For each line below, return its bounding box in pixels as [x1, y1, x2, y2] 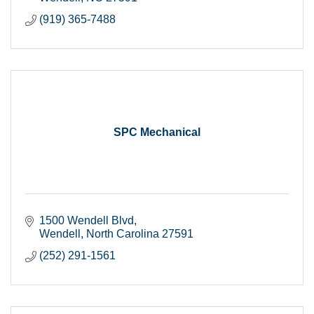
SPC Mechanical [114, 126, 200, 138]
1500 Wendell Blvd [39, 214, 134, 226]
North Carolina [86, 228, 159, 240]
